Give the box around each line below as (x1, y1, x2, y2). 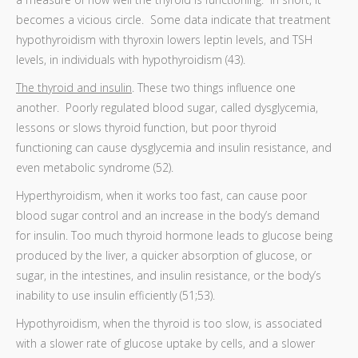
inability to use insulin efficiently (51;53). (16, 288, 215, 303)
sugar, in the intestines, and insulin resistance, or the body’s (16, 268, 321, 283)
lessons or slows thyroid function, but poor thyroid (16, 120, 276, 135)
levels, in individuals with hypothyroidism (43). (16, 52, 245, 67)
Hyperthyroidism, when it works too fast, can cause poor (16, 188, 307, 203)
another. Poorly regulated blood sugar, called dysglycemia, (16, 100, 318, 115)
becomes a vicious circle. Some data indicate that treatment (16, 12, 331, 27)
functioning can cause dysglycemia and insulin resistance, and (16, 140, 332, 155)
